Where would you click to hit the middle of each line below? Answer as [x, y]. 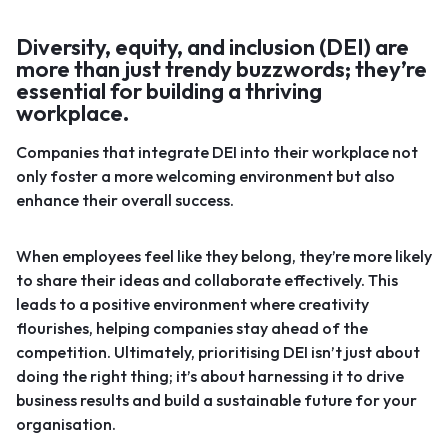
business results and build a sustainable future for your [216, 400]
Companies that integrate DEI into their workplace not [217, 152]
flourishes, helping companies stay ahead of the [192, 328]
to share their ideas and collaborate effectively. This [207, 280]
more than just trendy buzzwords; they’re [221, 69]
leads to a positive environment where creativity [192, 304]
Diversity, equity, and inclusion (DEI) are [212, 47]
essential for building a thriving [169, 91]
